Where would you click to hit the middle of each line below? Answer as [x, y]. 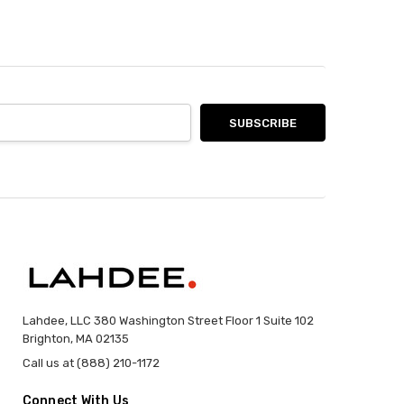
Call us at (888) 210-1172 [91, 363]
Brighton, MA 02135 [75, 338]
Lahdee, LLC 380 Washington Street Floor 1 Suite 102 [168, 320]
